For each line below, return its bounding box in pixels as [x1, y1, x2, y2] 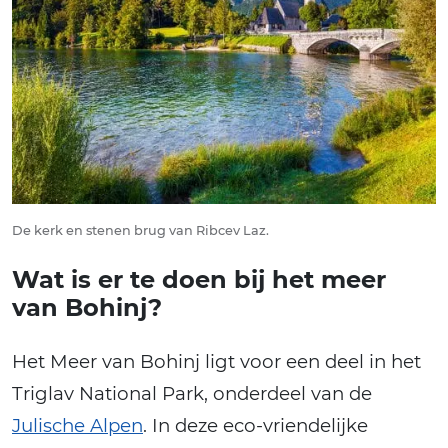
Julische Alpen [12, 414, 143, 438]
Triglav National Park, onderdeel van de [12, 382, 372, 406]
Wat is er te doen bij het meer [12, 265, 386, 295]
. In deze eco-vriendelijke [143, 414, 368, 438]
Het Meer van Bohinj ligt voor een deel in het [12, 350, 421, 374]
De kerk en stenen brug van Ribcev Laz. [12, 223, 269, 239]
